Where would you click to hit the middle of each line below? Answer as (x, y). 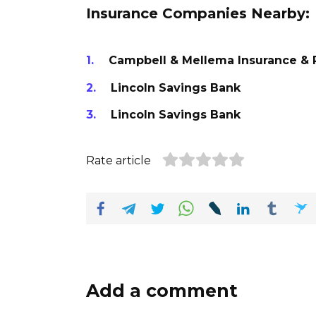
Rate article (119, 160)
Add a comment (162, 290)
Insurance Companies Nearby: (198, 14)
